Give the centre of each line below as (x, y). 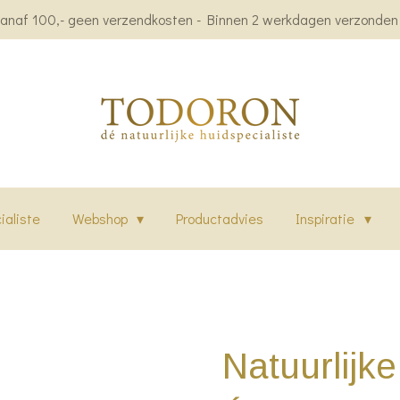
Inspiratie (327, 218)
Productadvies (220, 218)
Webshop (102, 218)
